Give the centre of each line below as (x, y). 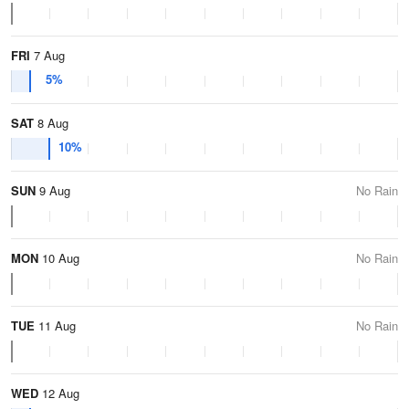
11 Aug (55, 325)
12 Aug (59, 393)
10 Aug (59, 258)
